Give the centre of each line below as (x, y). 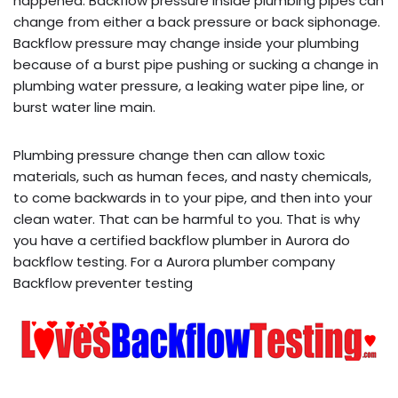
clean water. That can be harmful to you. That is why (187, 219)
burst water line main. (84, 107)
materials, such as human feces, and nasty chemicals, (192, 177)
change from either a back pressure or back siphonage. (197, 22)
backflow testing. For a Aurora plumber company (174, 262)
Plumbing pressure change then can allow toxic (169, 155)
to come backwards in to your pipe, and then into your (193, 198)
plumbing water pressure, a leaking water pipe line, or (189, 86)
